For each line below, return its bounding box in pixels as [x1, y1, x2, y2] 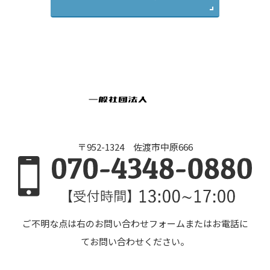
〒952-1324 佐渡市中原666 [77, 140, 193, 154]
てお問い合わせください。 [81, 234, 189, 248]
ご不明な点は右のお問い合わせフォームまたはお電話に [22, 216, 248, 230]
